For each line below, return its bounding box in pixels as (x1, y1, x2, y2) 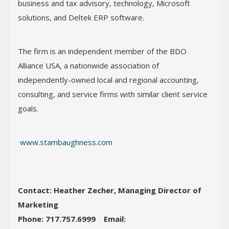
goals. (18, 103, 42, 113)
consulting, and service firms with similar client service (18, 89, 208, 99)
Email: (104, 214, 126, 224)
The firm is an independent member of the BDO (18, 46, 187, 56)
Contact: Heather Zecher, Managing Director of (18, 185, 201, 195)
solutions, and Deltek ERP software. (18, 12, 148, 22)
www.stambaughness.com (20, 137, 112, 147)
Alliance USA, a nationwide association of (18, 60, 159, 71)
